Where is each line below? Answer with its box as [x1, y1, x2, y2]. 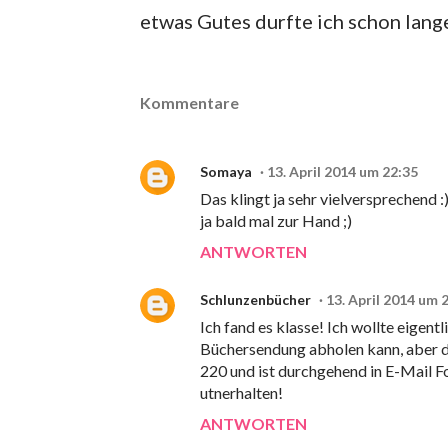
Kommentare [140, 93, 239, 113]
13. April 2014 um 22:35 [267, 163, 418, 181]
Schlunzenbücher [200, 291, 311, 309]
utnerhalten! [200, 383, 283, 403]
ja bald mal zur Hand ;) [200, 211, 352, 231]
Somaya [200, 163, 252, 181]
